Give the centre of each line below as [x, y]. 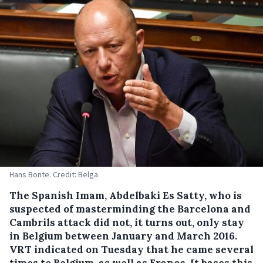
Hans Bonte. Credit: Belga [54, 175]
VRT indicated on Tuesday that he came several [131, 250]
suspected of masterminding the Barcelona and [130, 209]
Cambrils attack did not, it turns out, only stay [127, 223]
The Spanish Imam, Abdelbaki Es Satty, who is [126, 196]
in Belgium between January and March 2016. [123, 236]
